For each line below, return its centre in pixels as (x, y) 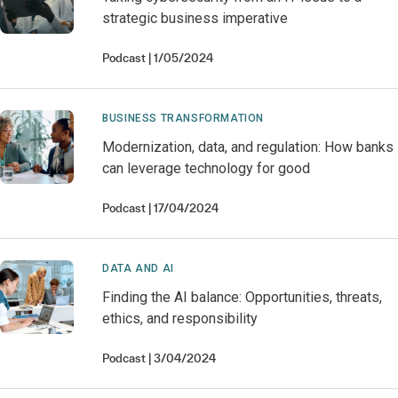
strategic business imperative (195, 18)
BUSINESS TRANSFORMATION (183, 118)
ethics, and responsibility (180, 318)
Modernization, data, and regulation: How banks (248, 147)
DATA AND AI (138, 268)
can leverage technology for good (207, 168)
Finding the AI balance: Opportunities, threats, (243, 297)
